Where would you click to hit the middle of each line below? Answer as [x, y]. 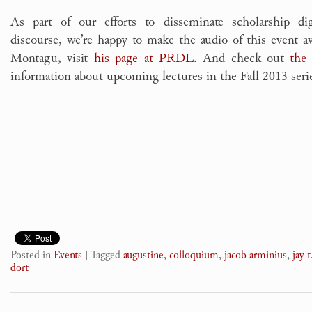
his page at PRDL [143, 58]
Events [68, 256]
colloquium [194, 256]
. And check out [242, 58]
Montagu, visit [52, 58]
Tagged [106, 256]
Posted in [31, 256]
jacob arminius [256, 256]
